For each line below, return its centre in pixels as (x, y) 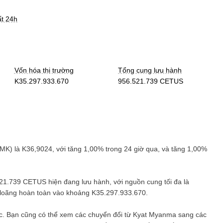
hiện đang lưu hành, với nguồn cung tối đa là (118, 182)
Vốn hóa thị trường (44, 70)
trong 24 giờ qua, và (137, 149)
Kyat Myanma (155, 215)
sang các (191, 215)
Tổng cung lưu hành (150, 70)
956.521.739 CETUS (151, 81)
